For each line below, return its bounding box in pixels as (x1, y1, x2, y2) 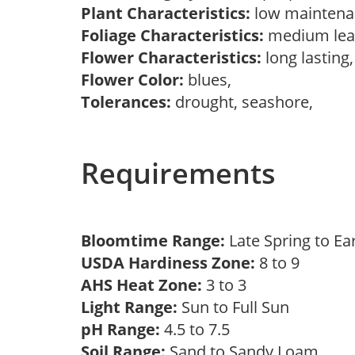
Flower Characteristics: (81, 47, 261, 68)
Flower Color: (81, 69, 184, 90)
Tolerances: (81, 91, 171, 113)
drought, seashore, (171, 91, 321, 113)
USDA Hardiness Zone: (81, 252, 255, 273)
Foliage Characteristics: (81, 25, 264, 46)
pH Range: (81, 319, 160, 340)
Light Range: (81, 296, 177, 318)
